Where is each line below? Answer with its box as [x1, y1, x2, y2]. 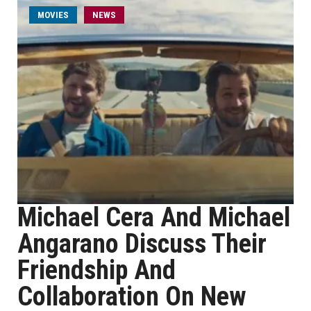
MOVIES [37, 10, 69, 20]
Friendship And [17, 255, 176, 285]
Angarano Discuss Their [17, 228, 267, 259]
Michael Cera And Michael [17, 202, 290, 233]
